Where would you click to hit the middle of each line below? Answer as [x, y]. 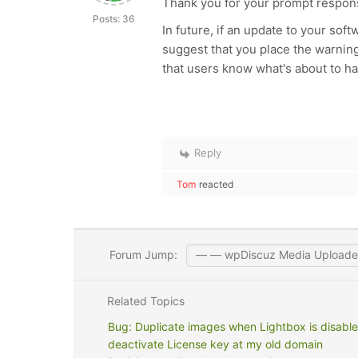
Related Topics [144, 301]
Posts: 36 [113, 19]
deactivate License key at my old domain [215, 344]
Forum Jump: [141, 255]
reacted [216, 184]
